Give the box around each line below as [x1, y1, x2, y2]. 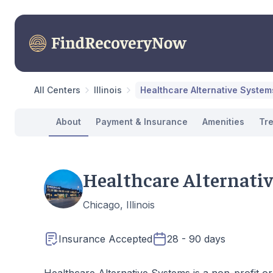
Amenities [202, 116, 244, 127]
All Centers [34, 85, 80, 95]
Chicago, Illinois [83, 199, 155, 211]
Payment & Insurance [96, 116, 188, 127]
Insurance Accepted [58, 233, 152, 245]
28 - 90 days [167, 233, 225, 245]
